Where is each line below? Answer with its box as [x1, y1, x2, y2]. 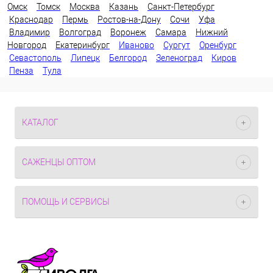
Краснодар [9, 15, 53, 24]
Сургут [163, 40, 190, 50]
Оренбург [199, 40, 236, 50]
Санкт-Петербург [147, 2, 214, 12]
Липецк [71, 53, 100, 63]
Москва [69, 2, 100, 12]
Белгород [109, 53, 147, 63]
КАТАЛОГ [22, 118, 58, 127]
